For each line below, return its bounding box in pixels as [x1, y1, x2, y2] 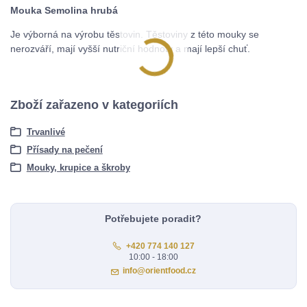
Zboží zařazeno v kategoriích [10, 98, 178, 112]
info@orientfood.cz [123, 266, 197, 276]
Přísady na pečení [26, 144, 103, 155]
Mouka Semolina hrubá [10, 4, 118, 16]
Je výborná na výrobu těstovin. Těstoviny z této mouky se [10, 28, 259, 40]
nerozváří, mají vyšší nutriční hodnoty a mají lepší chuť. [10, 42, 250, 54]
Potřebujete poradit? [105, 212, 202, 224]
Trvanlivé [26, 126, 65, 137]
